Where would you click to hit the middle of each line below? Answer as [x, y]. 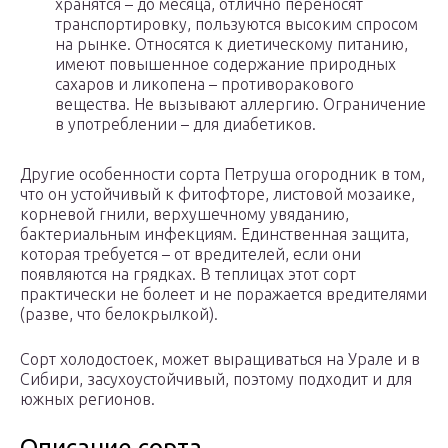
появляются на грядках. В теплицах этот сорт [188, 274]
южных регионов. [87, 399]
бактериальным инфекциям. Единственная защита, [214, 234]
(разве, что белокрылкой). [119, 314]
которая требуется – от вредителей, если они [190, 254]
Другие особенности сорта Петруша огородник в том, [222, 174]
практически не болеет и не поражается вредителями [223, 294]
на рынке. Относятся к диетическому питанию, [231, 44]
